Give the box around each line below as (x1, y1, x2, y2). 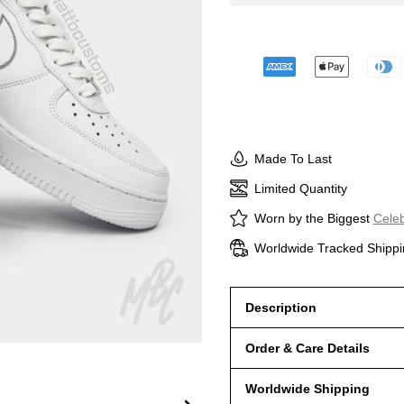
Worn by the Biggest (253, 210, 373, 225)
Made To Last (253, 151, 332, 166)
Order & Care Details (244, 341, 370, 355)
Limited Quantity (253, 180, 347, 196)
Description (244, 300, 317, 315)
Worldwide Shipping (244, 381, 370, 396)
